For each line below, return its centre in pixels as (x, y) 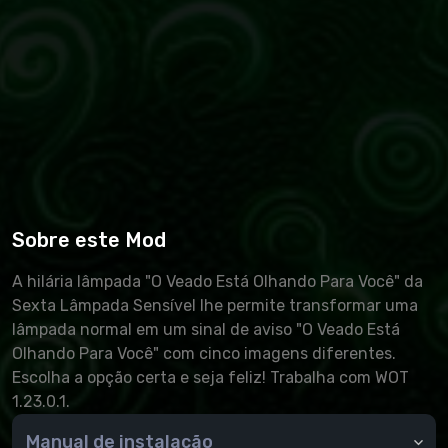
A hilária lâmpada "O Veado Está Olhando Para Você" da (217, 282)
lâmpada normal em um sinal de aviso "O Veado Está (206, 330)
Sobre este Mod (89, 240)
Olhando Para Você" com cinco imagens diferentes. (204, 354)
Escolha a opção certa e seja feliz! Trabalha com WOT (210, 378)
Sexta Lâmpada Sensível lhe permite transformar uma (215, 306)
